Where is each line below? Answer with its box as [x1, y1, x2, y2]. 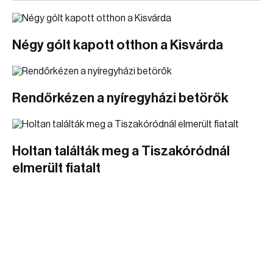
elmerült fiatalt [12, 161, 101, 175]
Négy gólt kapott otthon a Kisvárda [12, 38, 223, 52]
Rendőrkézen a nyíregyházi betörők [12, 91, 229, 105]
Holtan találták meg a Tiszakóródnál [12, 144, 230, 158]
